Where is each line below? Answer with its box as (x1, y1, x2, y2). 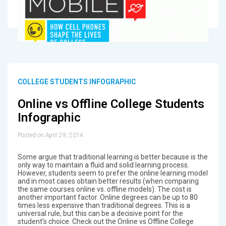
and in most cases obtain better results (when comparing (17, 177, 199, 185)
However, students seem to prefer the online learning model (17, 168, 208, 177)
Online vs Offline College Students (17, 96, 204, 111)
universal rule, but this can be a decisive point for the (17, 209, 183, 217)
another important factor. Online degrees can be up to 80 (17, 193, 198, 201)
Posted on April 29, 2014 (17, 131, 83, 139)
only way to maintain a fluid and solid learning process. (17, 160, 189, 169)
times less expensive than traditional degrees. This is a (17, 201, 190, 209)
